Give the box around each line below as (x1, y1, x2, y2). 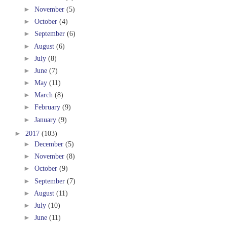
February (34, 103, 60, 111)
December (34, 140, 63, 148)
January (34, 115, 56, 124)
